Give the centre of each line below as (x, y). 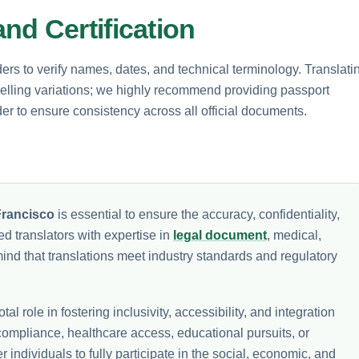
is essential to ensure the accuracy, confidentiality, (197, 214)
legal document (220, 235)
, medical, (294, 235)
